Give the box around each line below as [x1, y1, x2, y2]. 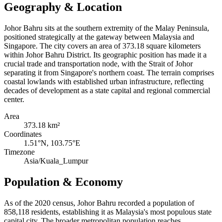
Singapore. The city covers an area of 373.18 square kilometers [4, 42, 201, 51]
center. [4, 95, 24, 104]
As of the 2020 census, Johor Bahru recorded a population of [4, 198, 194, 207]
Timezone [4, 148, 35, 157]
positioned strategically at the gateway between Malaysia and [4, 33, 194, 42]
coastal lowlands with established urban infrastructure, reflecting [4, 77, 204, 86]
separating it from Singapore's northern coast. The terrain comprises [4, 68, 214, 77]
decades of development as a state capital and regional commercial [4, 86, 210, 95]
